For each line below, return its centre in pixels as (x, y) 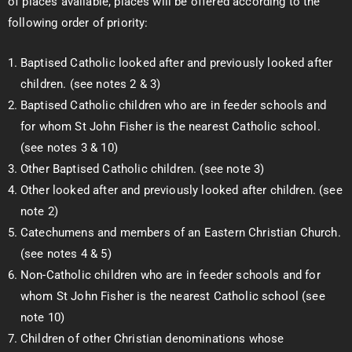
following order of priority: (78, 23)
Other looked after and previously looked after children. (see (181, 190)
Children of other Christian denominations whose (152, 339)
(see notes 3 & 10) (69, 148)
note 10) (43, 317)
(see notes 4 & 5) (66, 254)
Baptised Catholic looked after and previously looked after (177, 63)
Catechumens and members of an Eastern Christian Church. (181, 233)
